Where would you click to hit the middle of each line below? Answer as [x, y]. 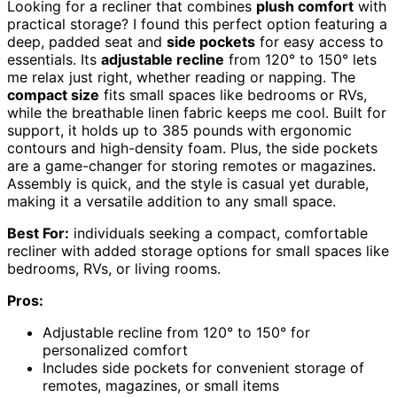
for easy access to [319, 42]
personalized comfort [115, 350]
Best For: [38, 233]
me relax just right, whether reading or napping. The [181, 77]
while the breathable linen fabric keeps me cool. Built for [197, 113]
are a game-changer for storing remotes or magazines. [191, 166]
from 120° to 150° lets [300, 59]
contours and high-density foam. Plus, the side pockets [192, 148]
